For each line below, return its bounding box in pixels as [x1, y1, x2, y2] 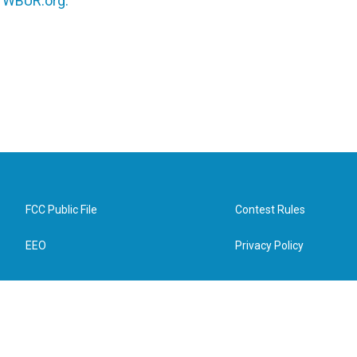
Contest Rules [235, 203, 306, 216]
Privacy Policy [235, 239, 304, 252]
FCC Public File [25, 203, 97, 216]
